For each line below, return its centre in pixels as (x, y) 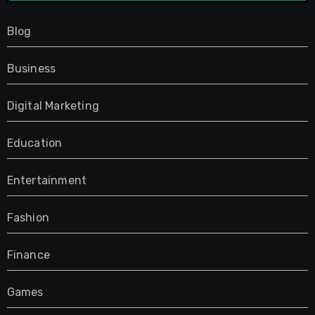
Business (31, 69)
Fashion (28, 218)
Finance (28, 255)
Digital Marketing (53, 106)
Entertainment (47, 181)
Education (34, 143)
